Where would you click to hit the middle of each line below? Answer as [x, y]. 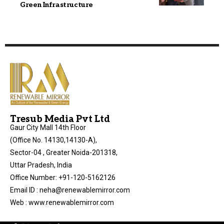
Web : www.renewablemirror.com [62, 202]
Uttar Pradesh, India [41, 165]
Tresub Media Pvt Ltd [60, 119]
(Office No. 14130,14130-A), [53, 140]
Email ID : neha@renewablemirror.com [71, 190]
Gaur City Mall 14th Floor [48, 127]
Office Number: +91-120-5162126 [63, 177]
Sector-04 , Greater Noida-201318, [64, 152]
